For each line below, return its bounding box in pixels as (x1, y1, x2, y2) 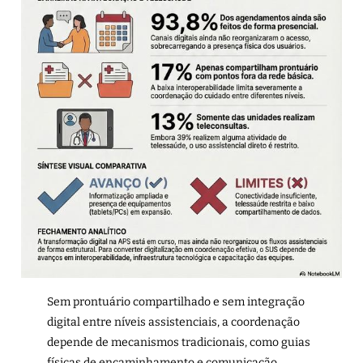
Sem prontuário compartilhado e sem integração (46, 295, 305, 310)
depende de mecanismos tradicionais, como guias (46, 335, 310, 350)
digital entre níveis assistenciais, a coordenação (46, 315, 300, 330)
